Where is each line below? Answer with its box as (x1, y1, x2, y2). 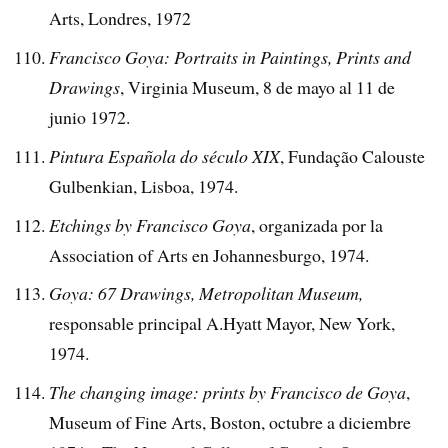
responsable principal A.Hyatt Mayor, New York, (49, 311, 396, 336)
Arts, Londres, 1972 (49, 5, 192, 30)
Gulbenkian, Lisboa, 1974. (49, 173, 239, 198)
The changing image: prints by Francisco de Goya (49, 380, 407, 405)
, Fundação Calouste (280, 143, 426, 168)
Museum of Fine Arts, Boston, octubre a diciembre (49, 410, 412, 435)
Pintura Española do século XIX (49, 143, 281, 168)
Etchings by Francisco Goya (49, 212, 252, 237)
